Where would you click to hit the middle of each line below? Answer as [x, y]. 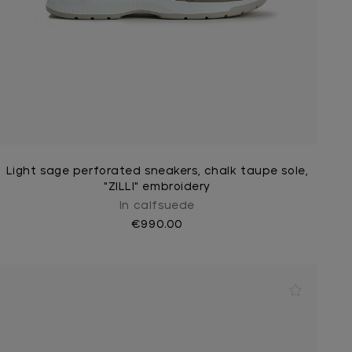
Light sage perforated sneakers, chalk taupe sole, [157, 171]
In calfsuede [157, 205]
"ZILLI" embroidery [157, 187]
